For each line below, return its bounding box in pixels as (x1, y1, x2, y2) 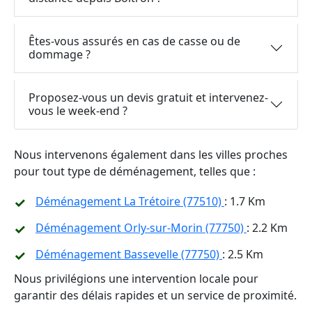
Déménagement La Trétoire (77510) (36, 194, 224, 209)
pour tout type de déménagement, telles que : (14, 164, 256, 179)
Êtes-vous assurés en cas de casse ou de (29, 33, 240, 49)
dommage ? (29, 47, 91, 62)
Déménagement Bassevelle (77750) (36, 247, 222, 262)
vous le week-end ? (29, 103, 127, 118)
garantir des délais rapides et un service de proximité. (14, 288, 297, 303)
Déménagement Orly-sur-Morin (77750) (36, 220, 247, 235)
